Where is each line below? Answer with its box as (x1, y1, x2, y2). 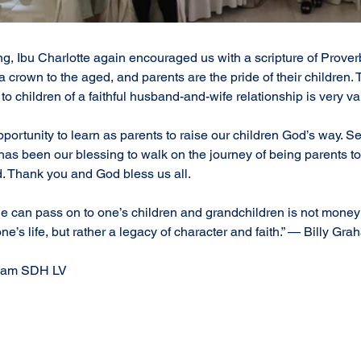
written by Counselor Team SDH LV (67, 262, 92, 278)
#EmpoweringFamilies (205, 320, 334, 336)
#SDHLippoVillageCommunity (151, 339, 325, 355)
